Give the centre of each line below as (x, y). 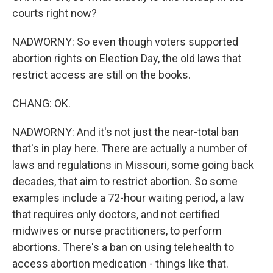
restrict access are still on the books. (101, 75)
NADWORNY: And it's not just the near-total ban (126, 132)
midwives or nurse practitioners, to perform (117, 231)
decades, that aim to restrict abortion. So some (125, 181)
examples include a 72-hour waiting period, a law (128, 198)
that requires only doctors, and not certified (116, 214)
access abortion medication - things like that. (120, 264)
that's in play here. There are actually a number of (130, 148)
